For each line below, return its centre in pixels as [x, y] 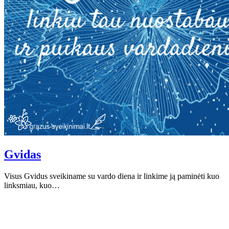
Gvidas [22, 154]
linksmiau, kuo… [32, 185]
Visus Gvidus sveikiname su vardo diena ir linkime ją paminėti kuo [112, 176]
